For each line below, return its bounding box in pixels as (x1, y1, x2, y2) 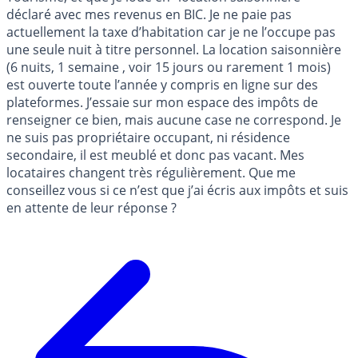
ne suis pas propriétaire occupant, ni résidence (6, 129, 290, 147)
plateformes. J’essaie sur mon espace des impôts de (6, 93, 318, 112)
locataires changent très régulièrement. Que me (6, 164, 296, 182)
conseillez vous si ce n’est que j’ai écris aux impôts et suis (6, 181, 348, 200)
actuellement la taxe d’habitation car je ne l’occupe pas (6, 23, 336, 42)
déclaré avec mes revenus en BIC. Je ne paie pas (6, 6, 292, 24)
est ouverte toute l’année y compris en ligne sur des (6, 76, 318, 94)
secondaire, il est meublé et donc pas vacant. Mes (6, 146, 304, 165)
